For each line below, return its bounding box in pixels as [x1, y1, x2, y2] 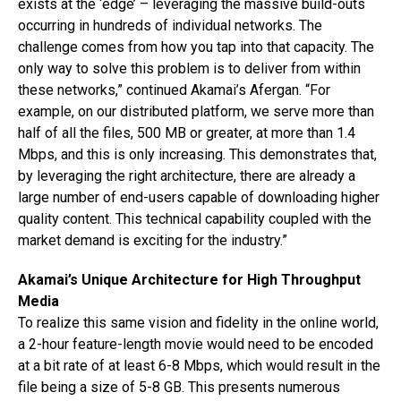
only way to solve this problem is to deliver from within [18, 60, 361, 77]
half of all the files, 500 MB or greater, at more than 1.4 [18, 124, 355, 141]
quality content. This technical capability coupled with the [18, 210, 371, 227]
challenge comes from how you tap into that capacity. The [18, 38, 374, 55]
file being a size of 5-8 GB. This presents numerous [18, 379, 340, 396]
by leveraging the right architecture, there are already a [18, 167, 355, 184]
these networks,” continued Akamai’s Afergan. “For [18, 81, 330, 98]
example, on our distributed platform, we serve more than [18, 103, 374, 120]
